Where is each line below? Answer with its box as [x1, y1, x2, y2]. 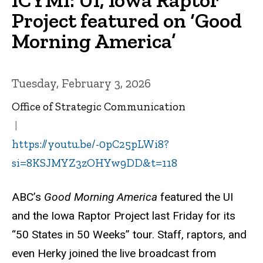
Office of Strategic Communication [12, 100, 186, 114]
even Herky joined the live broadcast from [12, 246, 216, 260]
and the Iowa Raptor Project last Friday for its [12, 208, 235, 222]
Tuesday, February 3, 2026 [12, 75, 151, 90]
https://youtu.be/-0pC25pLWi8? [12, 137, 169, 151]
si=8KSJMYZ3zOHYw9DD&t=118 [12, 156, 177, 170]
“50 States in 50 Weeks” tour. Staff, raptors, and [12, 227, 247, 241]
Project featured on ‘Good [12, 8, 242, 33]
